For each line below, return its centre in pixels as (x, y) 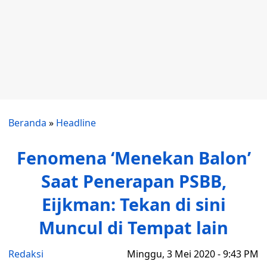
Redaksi (26, 254)
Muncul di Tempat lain (133, 227)
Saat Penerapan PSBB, (133, 181)
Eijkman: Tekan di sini (133, 204)
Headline (76, 123)
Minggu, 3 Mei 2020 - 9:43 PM (193, 254)
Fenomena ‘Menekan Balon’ (133, 158)
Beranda (27, 123)
